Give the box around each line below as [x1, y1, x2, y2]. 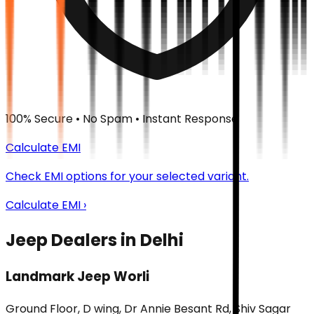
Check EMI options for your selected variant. [6, 168, 249, 185]
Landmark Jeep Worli [6, 266, 149, 286]
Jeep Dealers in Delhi [6, 228, 184, 252]
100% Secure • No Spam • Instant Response [6, 111, 238, 128]
